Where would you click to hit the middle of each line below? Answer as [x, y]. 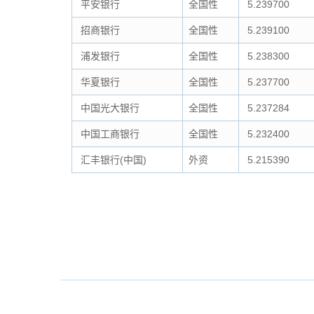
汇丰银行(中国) [112, 160]
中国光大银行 [109, 108]
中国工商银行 [109, 134]
